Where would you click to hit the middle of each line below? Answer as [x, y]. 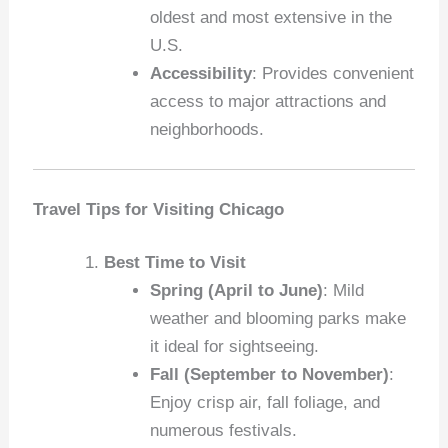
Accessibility [200, 73]
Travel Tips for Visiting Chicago [159, 209]
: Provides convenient [332, 73]
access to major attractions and [267, 101]
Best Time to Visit [175, 263]
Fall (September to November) [269, 375]
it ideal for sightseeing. [234, 347]
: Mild [343, 291]
